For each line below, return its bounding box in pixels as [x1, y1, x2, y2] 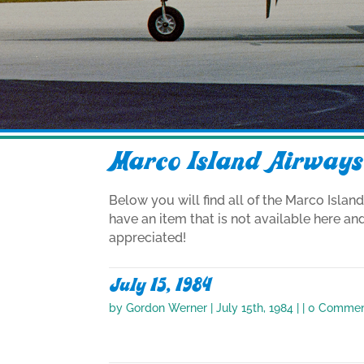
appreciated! [109, 230, 187, 246]
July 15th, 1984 [216, 301, 294, 314]
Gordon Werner [126, 301, 208, 314]
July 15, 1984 [109, 272, 212, 297]
